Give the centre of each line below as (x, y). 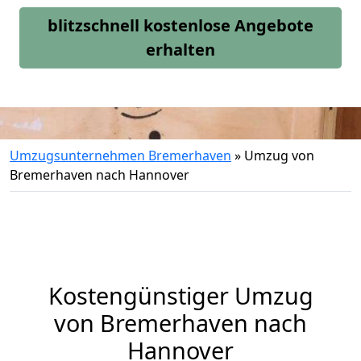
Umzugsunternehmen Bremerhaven (120, 156)
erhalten (180, 50)
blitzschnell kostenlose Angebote (180, 25)
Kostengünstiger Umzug (180, 295)
